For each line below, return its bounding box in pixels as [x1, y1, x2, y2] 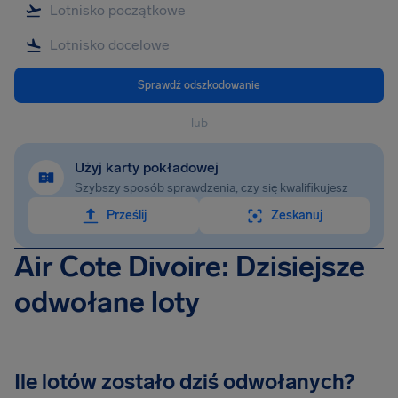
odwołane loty [14, 285, 200, 319]
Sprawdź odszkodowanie [138, 78, 260, 92]
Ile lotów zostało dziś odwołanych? [14, 369, 354, 394]
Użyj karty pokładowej [75, 159, 219, 176]
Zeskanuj [271, 208, 322, 223]
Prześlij [106, 208, 147, 223]
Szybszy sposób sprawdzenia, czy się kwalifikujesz [75, 180, 348, 195]
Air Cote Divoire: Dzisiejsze [14, 250, 365, 283]
